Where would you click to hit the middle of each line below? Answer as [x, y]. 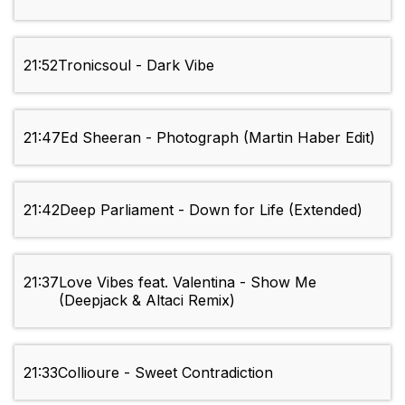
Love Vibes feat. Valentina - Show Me [188, 283]
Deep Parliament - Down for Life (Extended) [211, 210]
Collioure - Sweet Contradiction [165, 373]
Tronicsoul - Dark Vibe [136, 66]
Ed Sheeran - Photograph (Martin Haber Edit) [218, 138]
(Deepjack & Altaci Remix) [147, 301]
